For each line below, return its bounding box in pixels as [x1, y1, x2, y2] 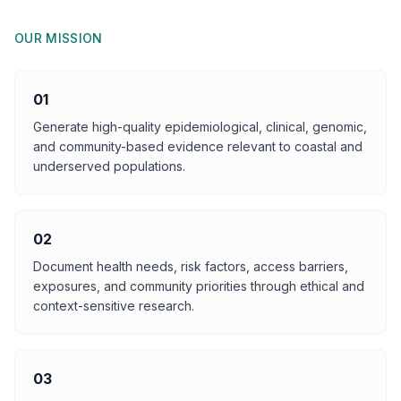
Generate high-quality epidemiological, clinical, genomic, [33, 119, 367, 134]
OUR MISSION [14, 30, 103, 46]
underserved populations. [33, 158, 185, 174]
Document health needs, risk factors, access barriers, [33, 259, 348, 274]
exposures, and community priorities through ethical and [33, 278, 364, 294]
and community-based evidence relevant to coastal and [33, 139, 363, 154]
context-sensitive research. [33, 298, 194, 313]
